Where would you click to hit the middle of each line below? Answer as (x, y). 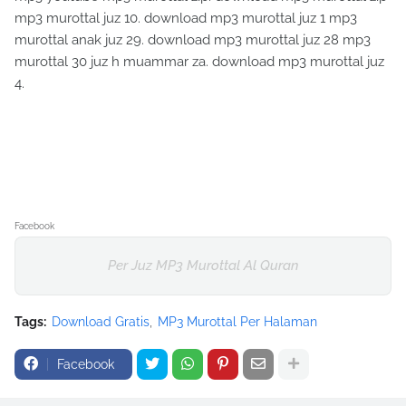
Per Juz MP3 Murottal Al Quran (203, 265)
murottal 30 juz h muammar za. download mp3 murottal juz (199, 61)
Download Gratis (101, 321)
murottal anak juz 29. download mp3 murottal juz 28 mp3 (193, 39)
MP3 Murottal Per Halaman (237, 321)
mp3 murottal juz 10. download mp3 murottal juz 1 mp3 (186, 18)
